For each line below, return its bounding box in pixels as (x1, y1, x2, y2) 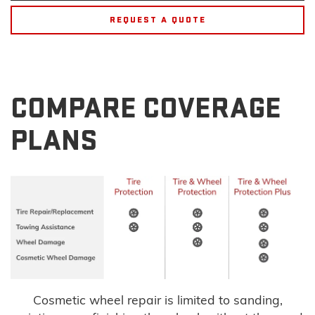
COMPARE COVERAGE (11, 90, 281, 127)
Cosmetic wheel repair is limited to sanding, (32, 292, 283, 308)
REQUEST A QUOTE (109, 13, 206, 25)
